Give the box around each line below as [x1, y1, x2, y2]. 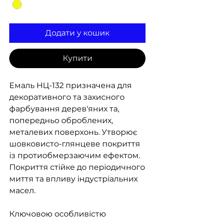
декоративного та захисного [9, 92, 125, 102]
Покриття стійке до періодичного [9, 163, 145, 172]
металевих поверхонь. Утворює [9, 127, 137, 137]
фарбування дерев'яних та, [9, 104, 119, 114]
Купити [62, 54, 92, 63]
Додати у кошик [45, 28, 109, 38]
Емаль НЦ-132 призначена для [9, 81, 132, 91]
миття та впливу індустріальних [9, 174, 138, 184]
